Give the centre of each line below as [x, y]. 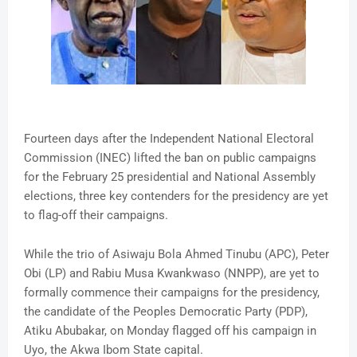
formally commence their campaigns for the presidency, [172, 293]
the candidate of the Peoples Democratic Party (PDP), [166, 312]
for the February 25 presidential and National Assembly [170, 177]
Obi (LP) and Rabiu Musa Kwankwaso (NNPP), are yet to [172, 274]
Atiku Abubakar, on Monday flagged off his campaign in [170, 331]
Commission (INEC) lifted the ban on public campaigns [170, 158]
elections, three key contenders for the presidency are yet [176, 196]
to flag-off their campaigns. [96, 216]
